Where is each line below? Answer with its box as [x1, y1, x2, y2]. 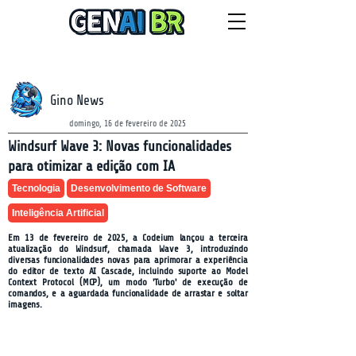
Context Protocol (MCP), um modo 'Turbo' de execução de [8, 277, 248, 288]
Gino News [50, 93, 104, 108]
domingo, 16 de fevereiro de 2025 [68, 118, 186, 129]
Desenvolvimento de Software [71, 183, 207, 194]
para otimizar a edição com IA [8, 158, 175, 174]
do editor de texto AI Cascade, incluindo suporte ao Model [8, 265, 248, 277]
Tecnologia [12, 183, 60, 194]
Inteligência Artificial [12, 207, 104, 219]
